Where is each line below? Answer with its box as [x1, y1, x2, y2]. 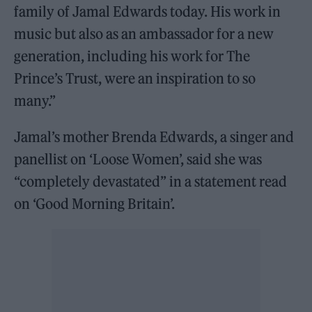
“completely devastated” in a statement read [14, 173, 288, 191]
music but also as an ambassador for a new [14, 25, 274, 43]
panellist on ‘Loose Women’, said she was [14, 150, 263, 169]
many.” [14, 92, 56, 110]
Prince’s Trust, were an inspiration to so [14, 70, 256, 88]
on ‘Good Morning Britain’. [14, 195, 175, 213]
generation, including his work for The [14, 47, 251, 65]
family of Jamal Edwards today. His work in [14, 3, 281, 21]
